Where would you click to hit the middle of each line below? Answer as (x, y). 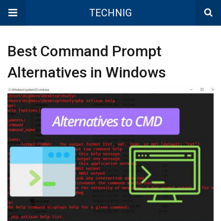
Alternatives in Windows (87, 72)
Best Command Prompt (84, 51)
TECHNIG (110, 13)
